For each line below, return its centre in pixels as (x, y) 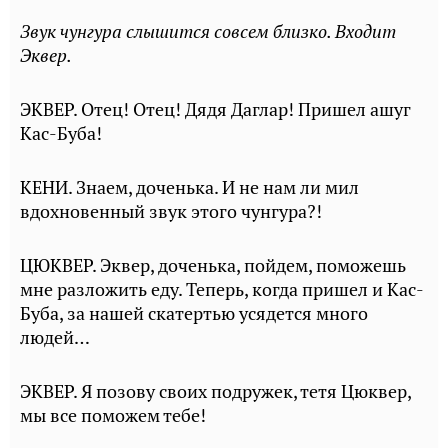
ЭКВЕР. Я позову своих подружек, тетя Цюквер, (215, 391)
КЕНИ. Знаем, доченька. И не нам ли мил (189, 187)
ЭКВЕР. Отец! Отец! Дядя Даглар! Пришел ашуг (215, 109)
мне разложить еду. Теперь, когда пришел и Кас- (222, 289)
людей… (55, 337)
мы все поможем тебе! (113, 415)
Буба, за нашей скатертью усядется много (194, 313)
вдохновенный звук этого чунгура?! (171, 211)
